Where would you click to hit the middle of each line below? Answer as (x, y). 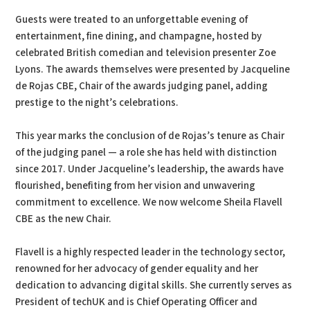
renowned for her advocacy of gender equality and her (137, 269)
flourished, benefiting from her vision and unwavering (136, 186)
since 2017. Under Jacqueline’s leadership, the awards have (150, 170)
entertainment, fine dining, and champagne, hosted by (139, 37)
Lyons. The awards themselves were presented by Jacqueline (153, 70)
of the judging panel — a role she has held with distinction (146, 153)
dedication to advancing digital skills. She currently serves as (154, 286)
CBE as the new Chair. (64, 219)
